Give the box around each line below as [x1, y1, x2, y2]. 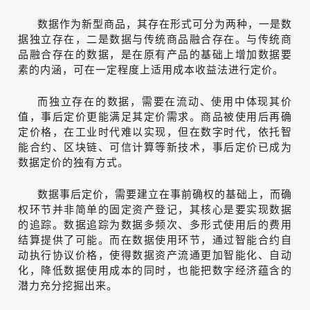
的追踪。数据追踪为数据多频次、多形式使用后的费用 [18, 216, 292, 231]
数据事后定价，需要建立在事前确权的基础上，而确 [37, 185, 292, 201]
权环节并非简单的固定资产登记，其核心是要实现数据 [18, 201, 292, 216]
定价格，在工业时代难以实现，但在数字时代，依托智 [18, 123, 292, 138]
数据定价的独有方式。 [18, 154, 129, 169]
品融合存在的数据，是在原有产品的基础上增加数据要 [18, 46, 292, 61]
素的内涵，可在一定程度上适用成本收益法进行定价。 [18, 61, 284, 76]
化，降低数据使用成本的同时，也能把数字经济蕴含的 [18, 262, 292, 277]
